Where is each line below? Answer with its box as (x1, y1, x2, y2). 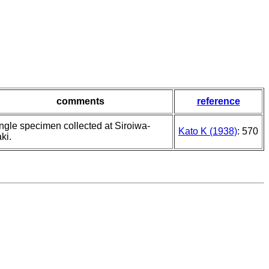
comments (56, 96, 104, 107)
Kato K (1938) (178, 126, 237, 137)
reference (196, 96, 240, 107)
